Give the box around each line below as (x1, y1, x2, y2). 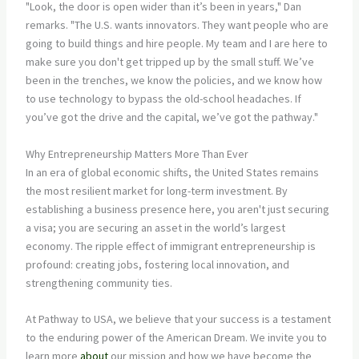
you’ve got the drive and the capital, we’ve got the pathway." (25, 110, 318, 125)
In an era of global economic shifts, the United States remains (25, 164, 319, 179)
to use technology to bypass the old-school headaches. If (25, 91, 301, 107)
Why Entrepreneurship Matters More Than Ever (25, 146, 248, 161)
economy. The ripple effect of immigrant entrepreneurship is (25, 238, 316, 253)
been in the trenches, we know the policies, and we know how (25, 73, 322, 88)
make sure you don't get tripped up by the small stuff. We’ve (25, 54, 314, 70)
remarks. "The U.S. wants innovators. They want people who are (25, 18, 329, 33)
